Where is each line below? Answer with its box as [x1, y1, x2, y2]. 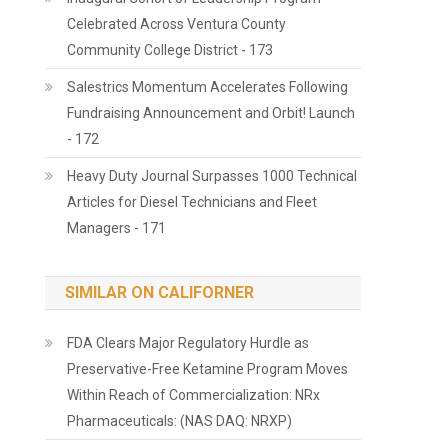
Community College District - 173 [67, 42, 274, 58]
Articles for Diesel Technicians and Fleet [67, 194, 318, 210]
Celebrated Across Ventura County [67, 16, 287, 32]
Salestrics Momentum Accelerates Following [67, 79, 349, 95]
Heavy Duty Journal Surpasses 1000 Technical [67, 168, 358, 184]
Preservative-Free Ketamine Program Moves [67, 361, 349, 377]
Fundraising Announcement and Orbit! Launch [67, 105, 356, 121]
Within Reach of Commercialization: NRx [67, 387, 321, 403]
